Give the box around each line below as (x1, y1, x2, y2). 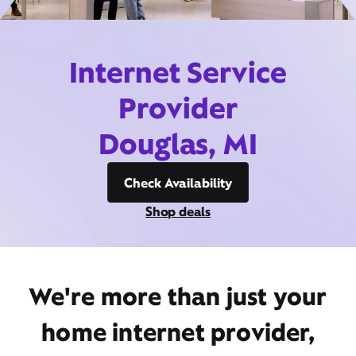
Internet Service (69, 53, 287, 91)
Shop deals (145, 203, 211, 220)
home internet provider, (41, 316, 315, 348)
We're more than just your (29, 281, 327, 312)
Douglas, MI (98, 125, 258, 163)
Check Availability (124, 174, 232, 192)
